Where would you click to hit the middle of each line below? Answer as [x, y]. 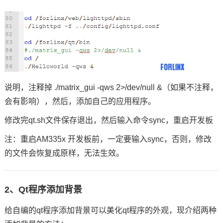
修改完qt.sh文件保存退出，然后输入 [68, 120]
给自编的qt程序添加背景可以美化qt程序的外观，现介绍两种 [110, 210]
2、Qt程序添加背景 [43, 190]
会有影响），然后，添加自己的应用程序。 [80, 101]
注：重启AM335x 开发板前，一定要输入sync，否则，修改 [108, 139]
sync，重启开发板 [181, 120]
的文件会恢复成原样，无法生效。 [64, 153]
